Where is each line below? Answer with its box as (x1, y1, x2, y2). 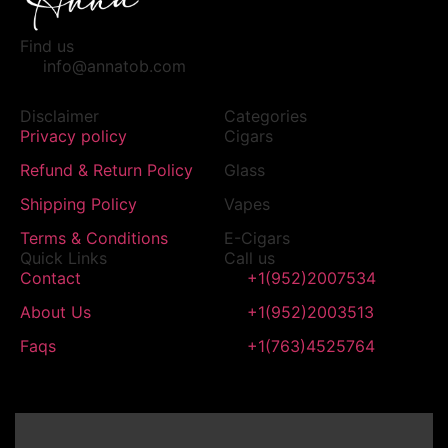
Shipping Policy (20, 193, 137, 214)
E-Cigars (224, 227, 290, 248)
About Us (20, 301, 91, 322)
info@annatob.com (42, 55, 186, 76)
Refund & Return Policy (20, 159, 193, 180)
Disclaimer (20, 105, 99, 126)
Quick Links (20, 247, 107, 268)
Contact (20, 267, 81, 288)
